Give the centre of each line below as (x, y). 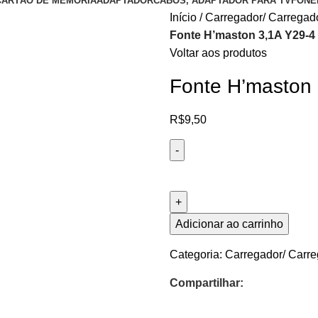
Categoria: (196, 254)
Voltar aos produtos (218, 53)
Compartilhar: (207, 283)
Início (183, 17)
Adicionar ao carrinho (229, 224)
